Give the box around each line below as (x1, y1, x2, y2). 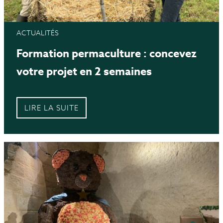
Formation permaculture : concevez (16, 46, 197, 61)
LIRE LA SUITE (24, 103, 79, 113)
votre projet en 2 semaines (16, 64, 152, 79)
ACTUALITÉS (16, 28, 59, 38)
